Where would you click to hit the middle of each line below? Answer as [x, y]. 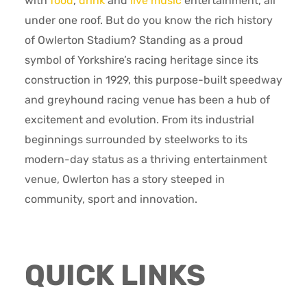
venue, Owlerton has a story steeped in [124, 180]
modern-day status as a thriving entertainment [146, 160]
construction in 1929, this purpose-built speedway [153, 80]
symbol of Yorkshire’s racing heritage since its [141, 60]
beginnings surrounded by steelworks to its [136, 140]
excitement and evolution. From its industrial [139, 120]
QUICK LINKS [115, 276]
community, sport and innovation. [111, 199]
